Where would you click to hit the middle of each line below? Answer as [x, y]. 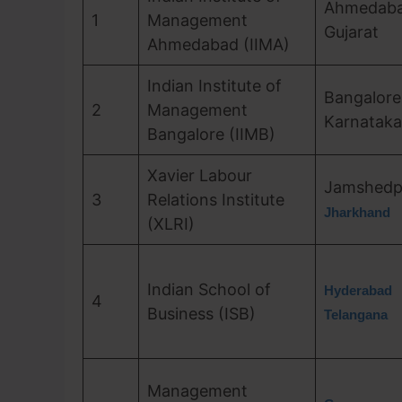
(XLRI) [171, 224]
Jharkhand [357, 212]
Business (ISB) [201, 314]
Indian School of [209, 289]
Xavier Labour [200, 175]
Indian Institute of [214, 86]
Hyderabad [358, 290]
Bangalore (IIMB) [211, 134]
